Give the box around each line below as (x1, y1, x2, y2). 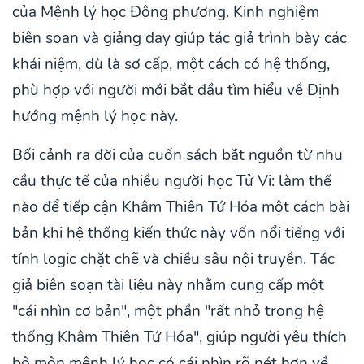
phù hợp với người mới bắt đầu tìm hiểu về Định (12, 80, 340, 102)
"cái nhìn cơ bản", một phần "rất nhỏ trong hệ (12, 301, 324, 323)
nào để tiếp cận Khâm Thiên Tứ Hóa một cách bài (12, 197, 349, 219)
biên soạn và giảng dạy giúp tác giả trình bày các (12, 28, 347, 50)
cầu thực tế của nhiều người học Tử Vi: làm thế (12, 171, 331, 193)
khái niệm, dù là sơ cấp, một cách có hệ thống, (12, 54, 330, 76)
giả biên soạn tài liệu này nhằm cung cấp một (12, 275, 324, 297)
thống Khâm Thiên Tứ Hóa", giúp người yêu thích (12, 327, 347, 349)
